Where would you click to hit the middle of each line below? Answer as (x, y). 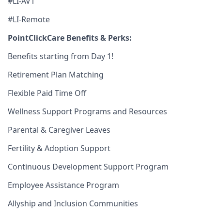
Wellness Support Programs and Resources (87, 111)
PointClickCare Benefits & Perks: (70, 38)
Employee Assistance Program (63, 185)
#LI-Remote (29, 19)
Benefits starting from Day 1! (61, 56)
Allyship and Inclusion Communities (73, 203)
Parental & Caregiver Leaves (59, 130)
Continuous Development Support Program (88, 167)
